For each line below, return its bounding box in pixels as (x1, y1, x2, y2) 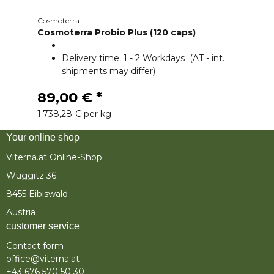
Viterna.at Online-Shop (6, 152, 102, 163)
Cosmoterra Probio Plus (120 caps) (37, 27, 196, 39)
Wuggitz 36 (6, 170, 56, 182)
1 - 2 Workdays (123, 53, 190, 64)
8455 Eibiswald (6, 188, 68, 199)
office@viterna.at (6, 253, 80, 264)
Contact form (6, 240, 64, 251)
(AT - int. (189, 53, 224, 64)
